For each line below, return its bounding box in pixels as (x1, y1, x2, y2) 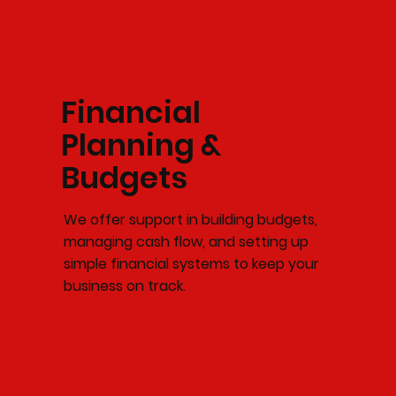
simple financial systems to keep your (63, 254, 319, 275)
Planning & (60, 124, 221, 167)
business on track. (63, 276, 186, 297)
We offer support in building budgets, (63, 209, 317, 231)
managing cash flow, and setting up (63, 232, 308, 253)
